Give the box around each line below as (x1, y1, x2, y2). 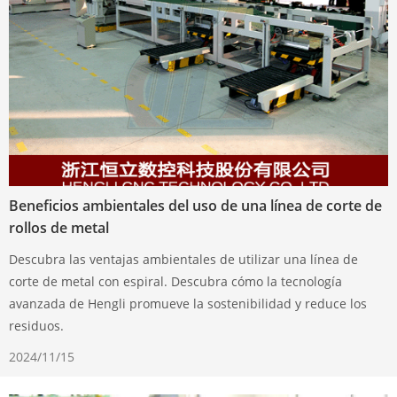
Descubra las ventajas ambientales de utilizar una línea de (9, 250, 358, 268)
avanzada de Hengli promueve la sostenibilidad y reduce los (9, 294, 367, 312)
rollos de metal (9, 217, 109, 237)
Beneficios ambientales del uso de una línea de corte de (9, 195, 382, 215)
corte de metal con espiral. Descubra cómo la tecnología (9, 272, 342, 290)
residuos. (9, 316, 64, 334)
